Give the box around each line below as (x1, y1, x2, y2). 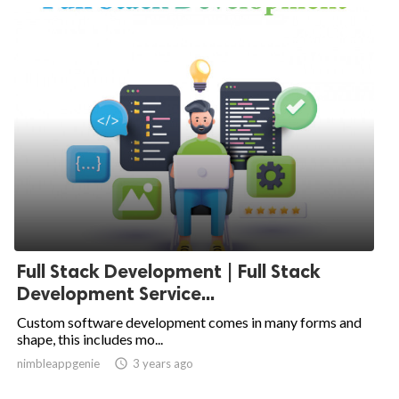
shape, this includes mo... (17, 330, 163, 347)
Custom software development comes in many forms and (17, 313, 362, 330)
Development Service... (17, 282, 215, 305)
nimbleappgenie (17, 356, 100, 370)
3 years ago (133, 356, 193, 370)
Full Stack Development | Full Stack (17, 260, 321, 282)
